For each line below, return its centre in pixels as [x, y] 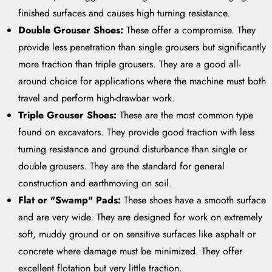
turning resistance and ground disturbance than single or [133, 149]
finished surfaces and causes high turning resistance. [124, 13]
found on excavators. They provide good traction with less [136, 132]
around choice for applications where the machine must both [142, 81]
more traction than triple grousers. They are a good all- [129, 64]
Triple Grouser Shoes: [67, 115]
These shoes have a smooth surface [193, 200]
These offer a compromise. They [189, 30]
